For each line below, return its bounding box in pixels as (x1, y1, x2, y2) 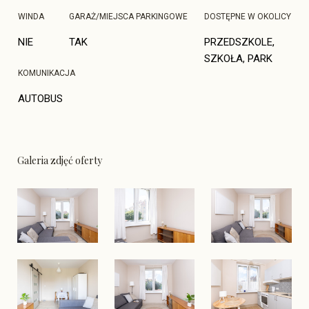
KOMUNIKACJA (18, 68, 76, 79)
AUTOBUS (18, 92, 63, 106)
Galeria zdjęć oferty (17, 154, 103, 168)
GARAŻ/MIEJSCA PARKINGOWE (68, 12, 188, 22)
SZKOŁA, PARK (203, 52, 272, 66)
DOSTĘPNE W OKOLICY (203, 12, 291, 22)
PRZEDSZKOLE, (203, 36, 277, 49)
